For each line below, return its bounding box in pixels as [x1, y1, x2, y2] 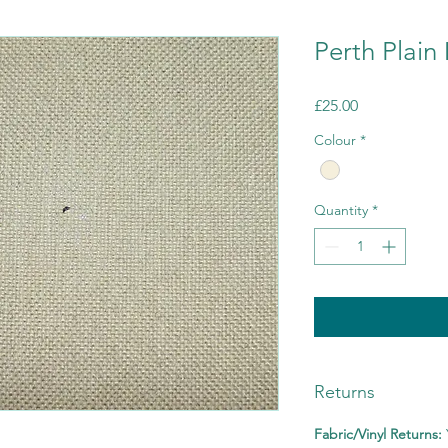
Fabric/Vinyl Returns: [314, 425, 446, 444]
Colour [314, 131, 356, 150]
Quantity [314, 201, 368, 220]
